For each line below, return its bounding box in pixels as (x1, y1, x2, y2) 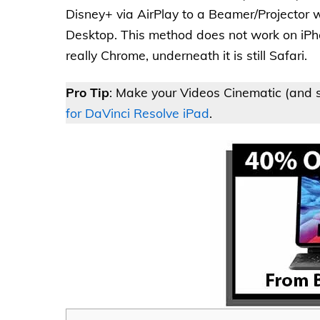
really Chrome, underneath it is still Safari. (66, 47, 307, 64)
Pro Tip (66, 84, 109, 101)
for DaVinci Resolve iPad (66, 105, 209, 121)
